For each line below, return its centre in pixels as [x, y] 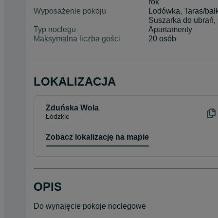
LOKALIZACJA [75, 81]
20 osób [163, 38]
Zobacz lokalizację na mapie [97, 137]
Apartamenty [171, 29]
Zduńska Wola [72, 108]
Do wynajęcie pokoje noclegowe [90, 206]
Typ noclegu [55, 29]
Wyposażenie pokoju [70, 11]
